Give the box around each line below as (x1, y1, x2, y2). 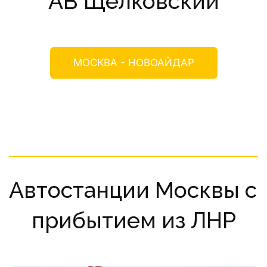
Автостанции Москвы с (9, 177, 257, 203)
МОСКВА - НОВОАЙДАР (73, 57, 194, 69)
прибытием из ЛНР (31, 207, 236, 234)
